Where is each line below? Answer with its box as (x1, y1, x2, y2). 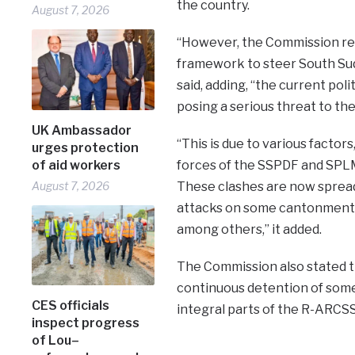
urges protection (32, 139, 139, 155)
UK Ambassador (32, 122, 132, 138)
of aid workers (32, 157, 121, 173)
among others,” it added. (176, 222, 322, 238)
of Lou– (32, 333, 80, 349)
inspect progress (32, 315, 140, 331)
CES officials (32, 298, 110, 314)
